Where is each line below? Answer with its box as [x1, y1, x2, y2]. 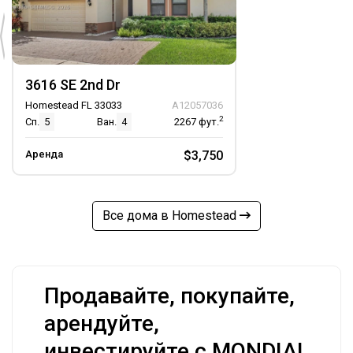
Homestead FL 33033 [25, 99, 122, 111]
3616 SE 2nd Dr [25, 76, 121, 93]
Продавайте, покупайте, [44, 283, 295, 310]
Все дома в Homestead [102, 208, 240, 223]
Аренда [25, 148, 63, 160]
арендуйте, [44, 310, 159, 337]
